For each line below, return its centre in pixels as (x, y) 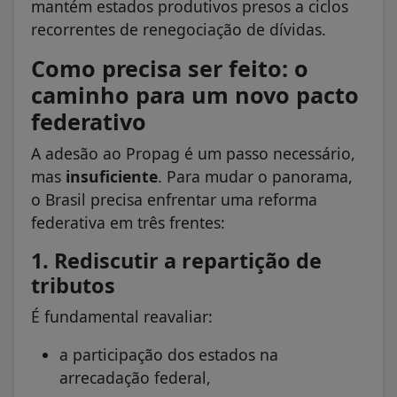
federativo (89, 122)
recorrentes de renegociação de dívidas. (179, 30)
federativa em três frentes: (128, 223)
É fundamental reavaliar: (122, 317)
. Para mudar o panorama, (255, 177)
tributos (73, 286)
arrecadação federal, (135, 377)
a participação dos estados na (169, 354)
